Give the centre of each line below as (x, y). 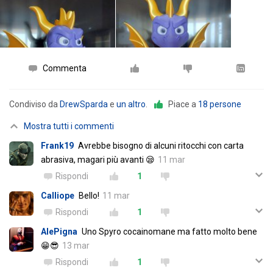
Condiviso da (34, 104)
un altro (131, 104)
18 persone (220, 104)
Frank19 (57, 146)
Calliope (58, 196)
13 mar (76, 246)
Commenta (64, 68)
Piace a (183, 104)
